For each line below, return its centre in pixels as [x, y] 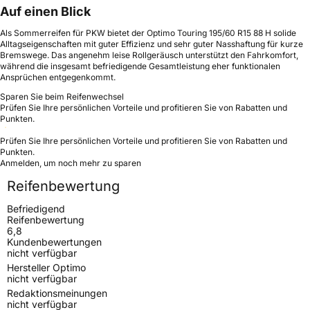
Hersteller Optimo [46, 267]
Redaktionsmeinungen [57, 293]
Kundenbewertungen [54, 241]
